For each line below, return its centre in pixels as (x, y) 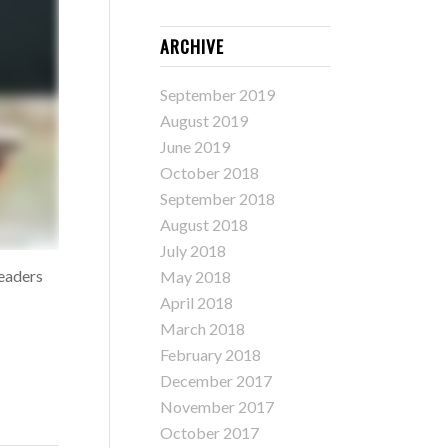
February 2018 (210, 354)
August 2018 (203, 224)
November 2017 (216, 406)
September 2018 (217, 198)
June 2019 (194, 146)
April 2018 (196, 302)
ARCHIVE (191, 46)
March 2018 (202, 328)
